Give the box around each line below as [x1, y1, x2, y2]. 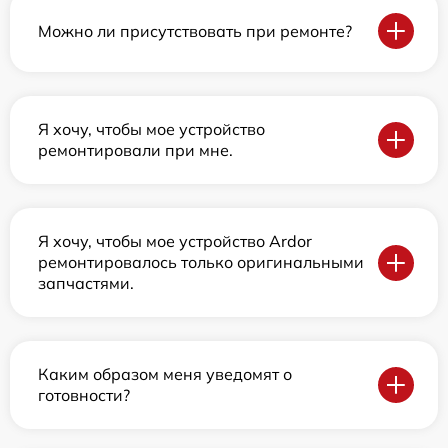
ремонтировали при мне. [38, 140, 233, 161]
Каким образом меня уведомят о [38, 364, 292, 385]
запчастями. [38, 273, 134, 294]
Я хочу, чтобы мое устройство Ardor [38, 231, 312, 252]
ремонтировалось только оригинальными [38, 252, 364, 273]
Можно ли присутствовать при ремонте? [38, 20, 352, 41]
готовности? [38, 385, 130, 406]
